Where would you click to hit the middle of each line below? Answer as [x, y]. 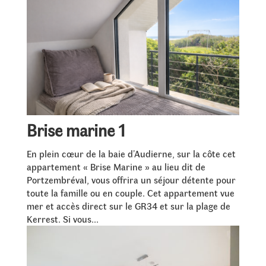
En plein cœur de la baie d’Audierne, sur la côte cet [131, 154]
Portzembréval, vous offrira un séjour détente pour [131, 180]
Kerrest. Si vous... [62, 219]
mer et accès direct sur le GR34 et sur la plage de [128, 206]
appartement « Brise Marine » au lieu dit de [116, 167]
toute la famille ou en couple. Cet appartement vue [130, 193]
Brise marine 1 [76, 130]
